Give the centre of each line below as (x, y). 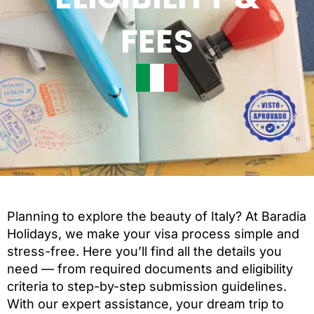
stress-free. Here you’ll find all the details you (144, 251)
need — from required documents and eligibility (150, 269)
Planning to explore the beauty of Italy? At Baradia (157, 216)
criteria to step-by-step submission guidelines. (147, 286)
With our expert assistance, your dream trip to (145, 304)
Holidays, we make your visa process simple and (153, 234)
